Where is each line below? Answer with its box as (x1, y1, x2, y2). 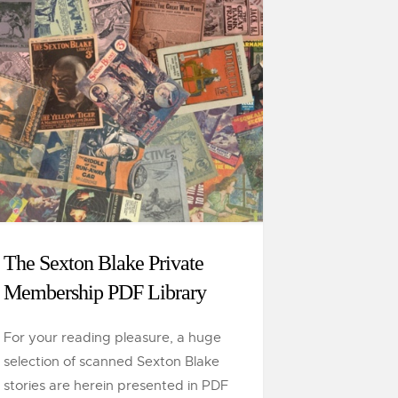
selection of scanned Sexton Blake (4, 354, 219, 370)
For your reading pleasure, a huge (4, 330, 221, 346)
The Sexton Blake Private (4, 251, 203, 275)
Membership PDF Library (4, 281, 206, 304)
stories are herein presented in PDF (4, 378, 228, 394)
